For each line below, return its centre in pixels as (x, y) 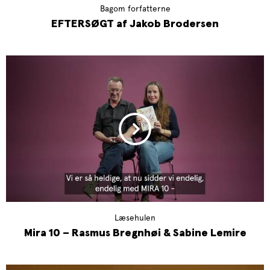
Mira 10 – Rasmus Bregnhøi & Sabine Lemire (135, 233)
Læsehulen (135, 217)
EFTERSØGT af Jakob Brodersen (135, 24)
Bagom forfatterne (135, 9)
